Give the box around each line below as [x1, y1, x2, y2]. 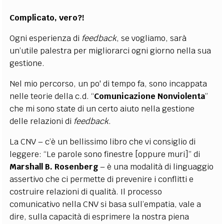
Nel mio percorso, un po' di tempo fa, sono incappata [9, 78, 207, 89]
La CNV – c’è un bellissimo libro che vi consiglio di [9, 136, 196, 147]
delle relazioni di [9, 116, 74, 126]
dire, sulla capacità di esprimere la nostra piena [9, 211, 189, 222]
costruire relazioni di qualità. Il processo [9, 186, 162, 197]
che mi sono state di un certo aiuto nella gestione [9, 103, 195, 114]
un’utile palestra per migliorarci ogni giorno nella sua [9, 45, 211, 56]
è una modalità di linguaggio [107, 161, 214, 172]
